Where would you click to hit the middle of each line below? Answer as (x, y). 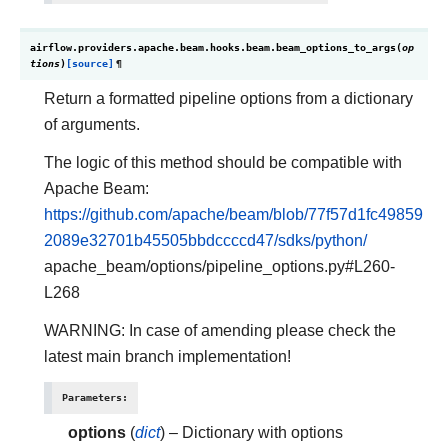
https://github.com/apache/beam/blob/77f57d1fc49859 (233, 214)
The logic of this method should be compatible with (223, 162)
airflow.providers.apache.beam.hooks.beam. (153, 47)
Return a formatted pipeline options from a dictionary (228, 98)
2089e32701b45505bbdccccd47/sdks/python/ (205, 240)
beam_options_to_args (336, 47)
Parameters (92, 397)
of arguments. (92, 124)
